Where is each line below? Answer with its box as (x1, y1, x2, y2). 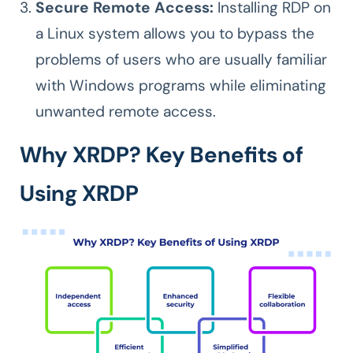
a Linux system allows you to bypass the (35, 23, 314, 43)
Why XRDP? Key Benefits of (20, 139, 303, 169)
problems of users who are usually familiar (35, 49, 327, 69)
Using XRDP (20, 178, 139, 208)
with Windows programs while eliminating (35, 75, 326, 95)
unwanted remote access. (35, 101, 216, 121)
